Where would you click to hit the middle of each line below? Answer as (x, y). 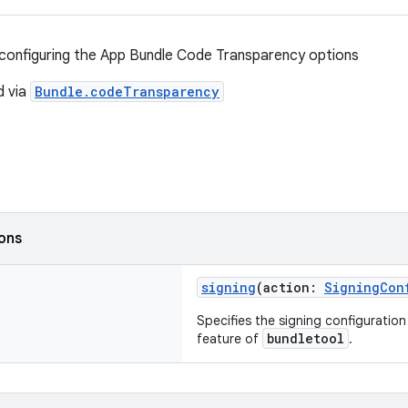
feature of (229, 339)
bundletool (306, 338)
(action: (290, 287)
